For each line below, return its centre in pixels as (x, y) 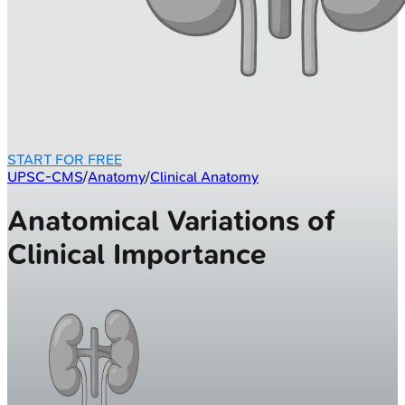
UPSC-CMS (45, 176)
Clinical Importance (137, 255)
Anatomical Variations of (171, 221)
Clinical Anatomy (204, 176)
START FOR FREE (65, 159)
